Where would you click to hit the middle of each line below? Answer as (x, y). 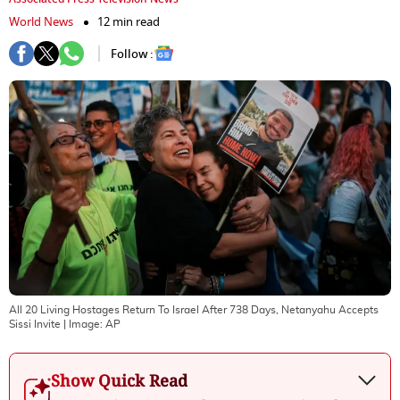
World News (41, 22)
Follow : (132, 54)
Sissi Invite (35, 324)
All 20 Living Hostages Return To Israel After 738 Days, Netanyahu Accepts (194, 309)
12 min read (129, 22)
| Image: (83, 324)
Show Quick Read (119, 380)
